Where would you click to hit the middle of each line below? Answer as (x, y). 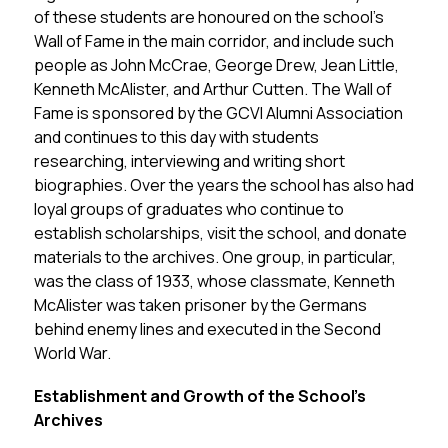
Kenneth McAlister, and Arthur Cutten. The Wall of (212, 89)
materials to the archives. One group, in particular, (214, 257)
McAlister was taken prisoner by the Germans (200, 305)
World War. (72, 353)
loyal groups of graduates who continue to (188, 209)
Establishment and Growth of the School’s (199, 396)
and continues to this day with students (176, 137)
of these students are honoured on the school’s (208, 17)
